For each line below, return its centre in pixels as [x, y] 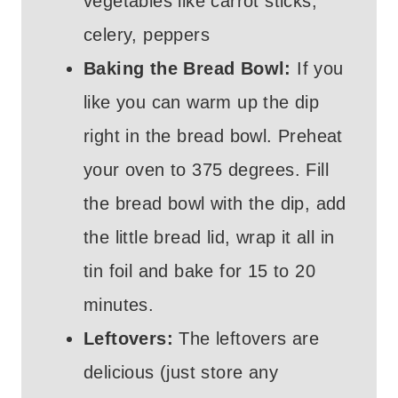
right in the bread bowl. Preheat [213, 136]
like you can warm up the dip [202, 103]
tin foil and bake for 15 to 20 [199, 271]
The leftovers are [249, 339]
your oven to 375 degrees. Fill [206, 170]
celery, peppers [147, 35]
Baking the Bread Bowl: [191, 69]
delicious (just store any [181, 373]
